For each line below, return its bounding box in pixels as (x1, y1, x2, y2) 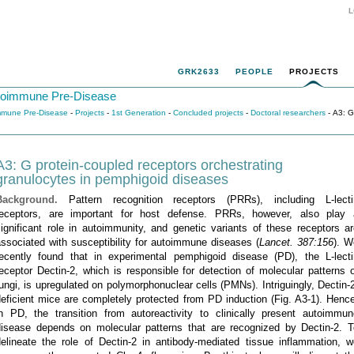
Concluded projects (173, 108, 243, 117)
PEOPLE (235, 67, 273, 76)
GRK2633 (178, 67, 220, 76)
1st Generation (111, 108, 166, 117)
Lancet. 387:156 (259, 236, 333, 248)
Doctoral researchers (250, 108, 326, 117)
